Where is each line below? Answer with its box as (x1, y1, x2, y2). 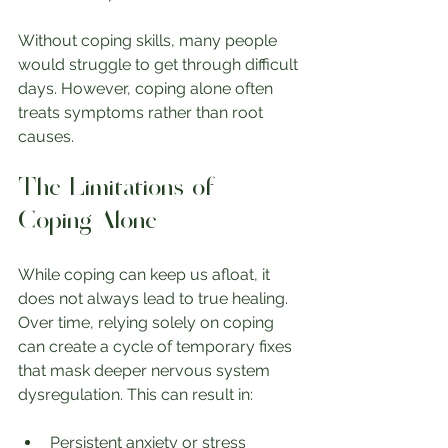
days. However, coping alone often (18, 79, 277, 98)
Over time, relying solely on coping (18, 313, 278, 332)
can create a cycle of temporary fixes (18, 337, 296, 356)
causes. (18, 127, 74, 146)
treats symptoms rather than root (18, 103, 267, 122)
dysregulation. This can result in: (18, 385, 253, 404)
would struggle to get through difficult (18, 55, 302, 74)
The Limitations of (18, 175, 222, 204)
